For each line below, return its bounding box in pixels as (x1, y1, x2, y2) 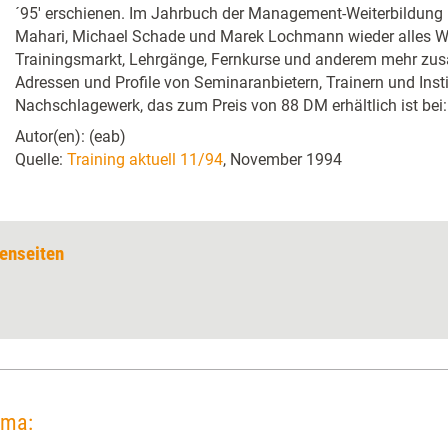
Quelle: (15, 150, 67, 169)
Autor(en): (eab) (15, 127, 126, 146)
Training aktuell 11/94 (67, 150, 223, 169)
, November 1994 (223, 150, 342, 169)
